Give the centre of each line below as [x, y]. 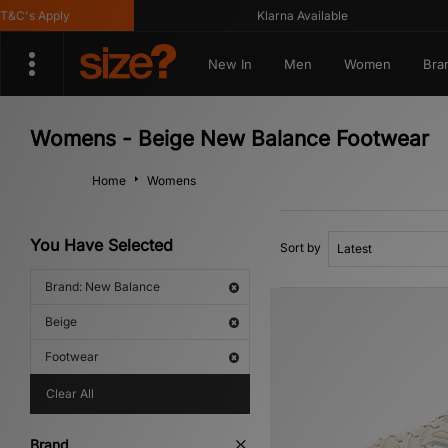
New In [229, 64]
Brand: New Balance [102, 286]
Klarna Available [279, 15]
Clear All [70, 393]
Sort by [300, 247]
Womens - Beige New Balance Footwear [229, 138]
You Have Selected [101, 245]
